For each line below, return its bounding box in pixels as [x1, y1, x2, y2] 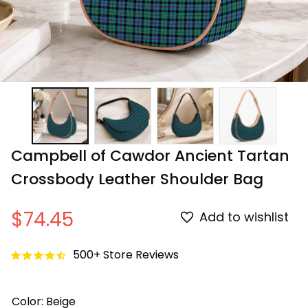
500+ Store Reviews [73, 247, 179, 263]
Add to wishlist [199, 208, 289, 226]
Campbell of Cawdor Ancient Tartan [11, 144, 289, 166]
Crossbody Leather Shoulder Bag [11, 168, 263, 190]
